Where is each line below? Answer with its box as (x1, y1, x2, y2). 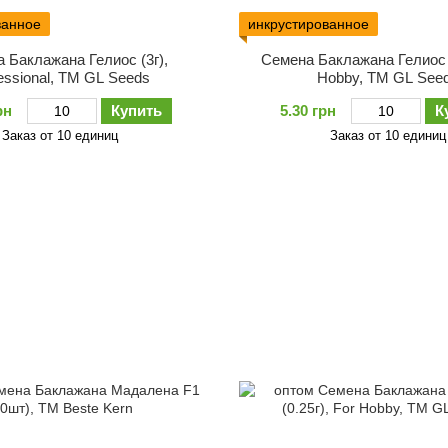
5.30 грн (280, 101, 337, 119)
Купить (110, 101, 162, 119)
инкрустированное (248, 15, 369, 32)
